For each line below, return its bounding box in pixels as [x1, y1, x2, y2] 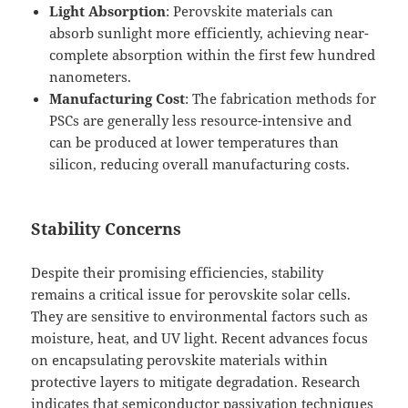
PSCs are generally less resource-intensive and [49, 111, 352, 130]
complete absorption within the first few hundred [49, 46, 376, 65]
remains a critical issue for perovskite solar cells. [31, 285, 352, 304]
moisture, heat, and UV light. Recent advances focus [31, 329, 369, 348]
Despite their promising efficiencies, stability [31, 263, 324, 282]
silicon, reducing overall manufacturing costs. [49, 155, 351, 174]
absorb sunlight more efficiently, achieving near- [49, 24, 370, 43]
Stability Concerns [31, 218, 182, 240]
